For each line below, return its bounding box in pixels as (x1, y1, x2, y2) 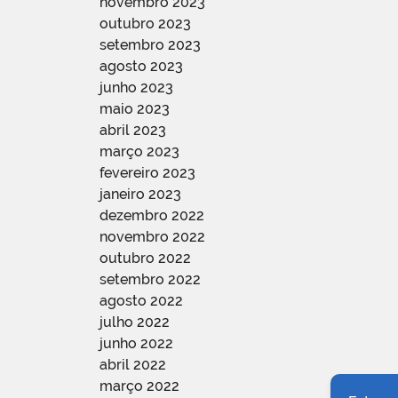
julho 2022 (99, 313, 170, 330)
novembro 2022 (99, 227, 205, 245)
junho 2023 (99, 78, 173, 96)
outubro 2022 (99, 249, 191, 267)
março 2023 (99, 142, 179, 160)
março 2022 (99, 377, 179, 394)
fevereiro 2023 (99, 163, 195, 181)
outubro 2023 (99, 14, 191, 32)
